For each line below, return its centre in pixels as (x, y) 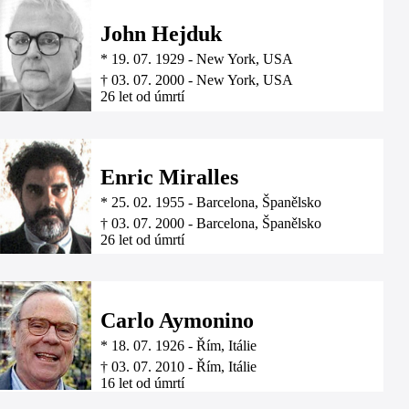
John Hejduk (161, 34)
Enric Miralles (169, 178)
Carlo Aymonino (177, 321)
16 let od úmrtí (142, 383)
